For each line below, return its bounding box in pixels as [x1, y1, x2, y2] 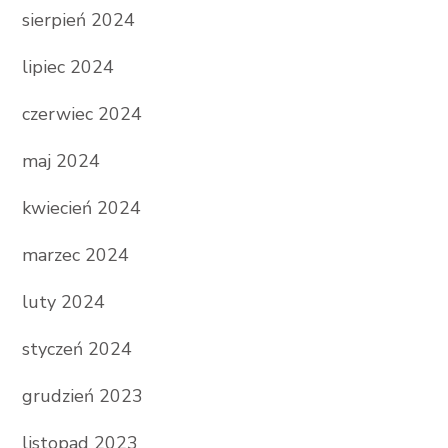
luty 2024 [21, 289, 105, 314]
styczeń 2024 [21, 336, 132, 361]
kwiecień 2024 [21, 195, 141, 220]
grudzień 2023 [21, 383, 143, 408]
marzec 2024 [21, 242, 129, 267]
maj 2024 [21, 148, 100, 173]
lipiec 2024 [21, 54, 114, 79]
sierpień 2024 [21, 7, 135, 32]
